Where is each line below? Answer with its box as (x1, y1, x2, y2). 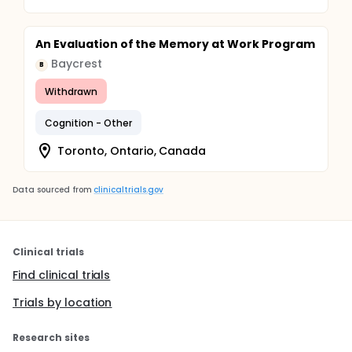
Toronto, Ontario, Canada (57, 142, 207, 159)
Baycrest (51, 56, 102, 71)
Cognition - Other (45, 115, 132, 130)
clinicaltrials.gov (93, 184, 163, 196)
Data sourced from (13, 184, 92, 196)
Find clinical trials (13, 267, 111, 283)
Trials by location (13, 295, 112, 310)
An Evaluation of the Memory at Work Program (35, 36, 315, 52)
